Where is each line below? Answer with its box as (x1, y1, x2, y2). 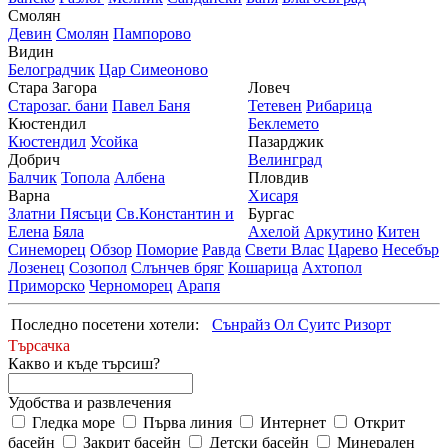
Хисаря (248, 187, 298, 204)
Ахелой (248, 223, 300, 240)
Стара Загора (8, 79, 97, 96)
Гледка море (28, 414, 115, 431)
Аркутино (304, 223, 373, 240)
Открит (350, 414, 405, 431)
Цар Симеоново (99, 61, 208, 78)
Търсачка (8, 337, 70, 354)
